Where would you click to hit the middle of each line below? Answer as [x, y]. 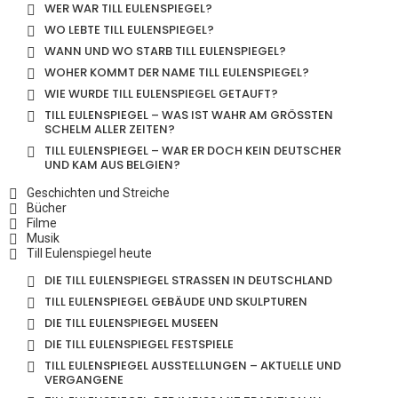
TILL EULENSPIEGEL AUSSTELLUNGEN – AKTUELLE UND [193, 366]
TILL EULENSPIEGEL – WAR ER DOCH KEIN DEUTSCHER [193, 151]
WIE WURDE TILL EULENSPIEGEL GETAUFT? [161, 94]
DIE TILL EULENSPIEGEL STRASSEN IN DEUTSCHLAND [184, 280]
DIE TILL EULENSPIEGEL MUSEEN [131, 323]
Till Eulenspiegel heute [89, 253]
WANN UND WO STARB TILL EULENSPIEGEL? [165, 51]
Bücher [47, 207]
